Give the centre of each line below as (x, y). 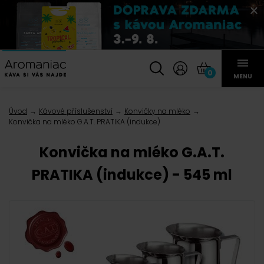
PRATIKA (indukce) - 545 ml (132, 175)
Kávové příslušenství (76, 111)
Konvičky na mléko (157, 111)
